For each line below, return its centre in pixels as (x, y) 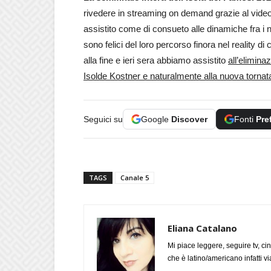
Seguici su (103, 119)
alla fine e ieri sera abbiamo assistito (156, 60)
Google (156, 119)
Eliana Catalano (202, 228)
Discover (189, 119)
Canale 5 (135, 177)
